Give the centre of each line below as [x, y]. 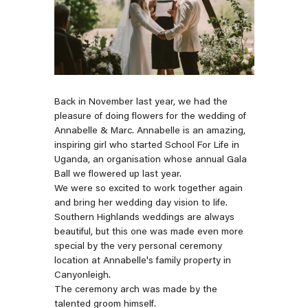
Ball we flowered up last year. [118, 175]
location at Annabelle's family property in [142, 262]
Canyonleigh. [82, 276]
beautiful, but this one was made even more [148, 233]
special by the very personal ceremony [138, 247]
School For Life [197, 146]
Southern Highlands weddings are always [144, 218]
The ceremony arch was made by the [135, 290]
